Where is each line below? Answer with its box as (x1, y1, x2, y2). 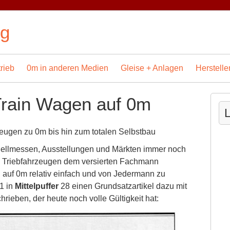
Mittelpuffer (15, 182, 59, 190)
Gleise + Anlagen (121, 64, 183, 72)
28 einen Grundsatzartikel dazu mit (59, 182, 187, 190)
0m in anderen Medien (27, 64, 108, 72)
